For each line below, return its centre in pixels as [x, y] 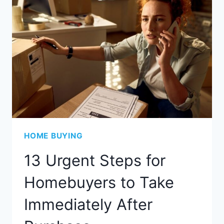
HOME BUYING [53, 135]
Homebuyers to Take [99, 182]
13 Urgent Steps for [95, 160]
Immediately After [88, 204]
